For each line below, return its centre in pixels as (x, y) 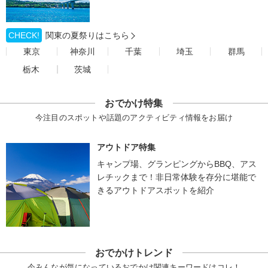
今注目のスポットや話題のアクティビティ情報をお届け (134, 117)
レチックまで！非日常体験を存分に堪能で (176, 177)
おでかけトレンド (134, 252)
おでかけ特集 (134, 103)
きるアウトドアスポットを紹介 (156, 190)
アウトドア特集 (126, 147)
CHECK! (24, 35)
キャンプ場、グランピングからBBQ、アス (177, 164)
